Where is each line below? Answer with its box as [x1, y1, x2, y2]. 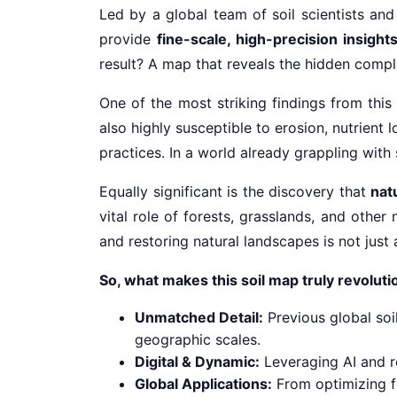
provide [99, 29, 158, 48]
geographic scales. [135, 330, 261, 348]
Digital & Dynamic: [135, 352, 260, 370]
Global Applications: [135, 374, 272, 393]
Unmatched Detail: [135, 307, 263, 326]
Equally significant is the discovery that [99, 182, 371, 200]
